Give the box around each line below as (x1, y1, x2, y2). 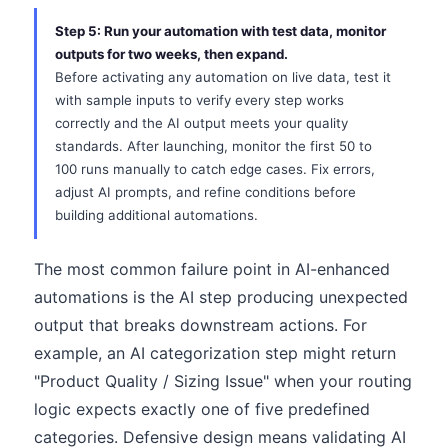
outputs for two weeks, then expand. (55, 46, 288, 62)
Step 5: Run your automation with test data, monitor (55, 23, 386, 39)
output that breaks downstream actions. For (34, 315, 367, 335)
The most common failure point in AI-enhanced (34, 259, 390, 279)
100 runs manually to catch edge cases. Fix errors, (55, 161, 375, 177)
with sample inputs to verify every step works (55, 92, 344, 108)
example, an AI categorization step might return (34, 343, 396, 363)
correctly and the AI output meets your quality (55, 115, 348, 131)
